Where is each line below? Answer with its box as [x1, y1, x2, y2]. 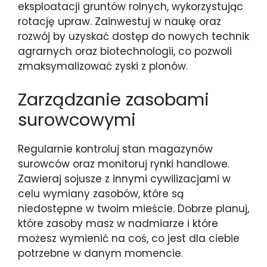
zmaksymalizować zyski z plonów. [18, 59, 188, 73]
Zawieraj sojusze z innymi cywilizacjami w [18, 171, 231, 186]
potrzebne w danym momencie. [18, 246, 183, 260]
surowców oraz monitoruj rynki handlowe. [18, 156, 229, 171]
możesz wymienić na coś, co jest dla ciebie [18, 231, 240, 246]
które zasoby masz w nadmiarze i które [18, 216, 218, 231]
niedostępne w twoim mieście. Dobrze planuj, [18, 201, 249, 216]
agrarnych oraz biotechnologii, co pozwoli [18, 44, 232, 58]
